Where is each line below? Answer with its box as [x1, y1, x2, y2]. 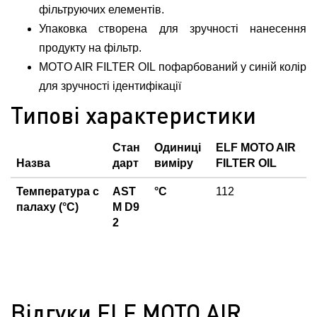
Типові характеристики [11, 101, 256, 129]
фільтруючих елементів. [39, 4, 164, 16]
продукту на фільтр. [39, 42, 142, 54]
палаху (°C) [16, 201, 79, 213]
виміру [154, 157, 193, 169]
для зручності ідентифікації [39, 80, 181, 92]
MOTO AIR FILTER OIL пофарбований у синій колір [39, 61, 306, 73]
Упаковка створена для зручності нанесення [39, 23, 306, 35]
